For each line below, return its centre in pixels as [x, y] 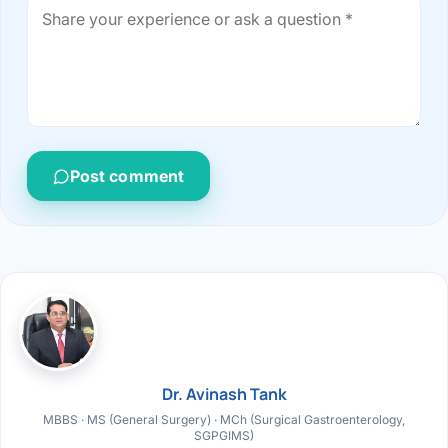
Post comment [127, 176]
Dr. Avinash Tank [224, 394]
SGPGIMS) [224, 436]
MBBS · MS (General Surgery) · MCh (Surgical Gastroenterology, [224, 420]
